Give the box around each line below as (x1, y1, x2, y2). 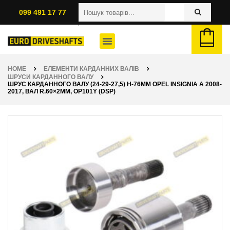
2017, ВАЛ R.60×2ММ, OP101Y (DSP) (8, 88, 116, 95)
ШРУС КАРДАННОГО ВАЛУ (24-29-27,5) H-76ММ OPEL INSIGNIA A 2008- (8, 81, 222, 88)
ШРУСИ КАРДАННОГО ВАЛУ (8, 73, 93, 81)
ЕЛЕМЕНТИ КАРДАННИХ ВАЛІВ (44, 65, 139, 72)
